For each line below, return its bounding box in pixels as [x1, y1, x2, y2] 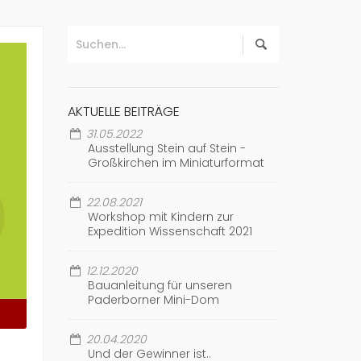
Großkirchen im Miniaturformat [87, 155, 264, 171]
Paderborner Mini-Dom [87, 292, 219, 308]
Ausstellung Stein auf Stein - [87, 140, 246, 156]
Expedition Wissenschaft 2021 [87, 223, 252, 239]
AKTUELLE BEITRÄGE [67, 102, 180, 121]
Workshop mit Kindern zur [87, 209, 234, 225]
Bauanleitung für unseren [87, 277, 232, 293]
